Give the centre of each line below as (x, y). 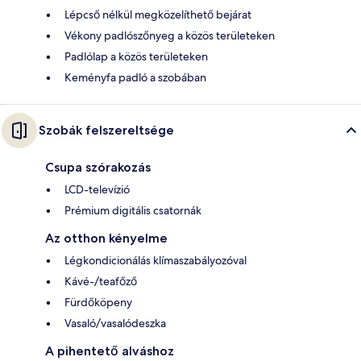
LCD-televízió (97, 189)
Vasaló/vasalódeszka (115, 323)
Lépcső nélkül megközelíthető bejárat (158, 14)
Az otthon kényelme (106, 238)
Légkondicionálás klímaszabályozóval (156, 260)
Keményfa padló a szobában (135, 77)
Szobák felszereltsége (106, 130)
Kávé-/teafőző (101, 281)
